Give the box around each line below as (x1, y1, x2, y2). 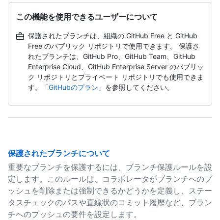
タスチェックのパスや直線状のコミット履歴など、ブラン (8, 197, 212, 207)
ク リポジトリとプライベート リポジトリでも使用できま (28, 73, 204, 81)
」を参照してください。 (98, 83, 174, 91)
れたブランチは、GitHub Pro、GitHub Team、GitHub (28, 52, 195, 60)
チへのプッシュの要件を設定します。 (8, 209, 141, 219)
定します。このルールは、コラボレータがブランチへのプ (8, 174, 212, 184)
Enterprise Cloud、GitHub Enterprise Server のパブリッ (28, 62, 204, 71)
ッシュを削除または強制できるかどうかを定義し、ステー (8, 186, 212, 195)
